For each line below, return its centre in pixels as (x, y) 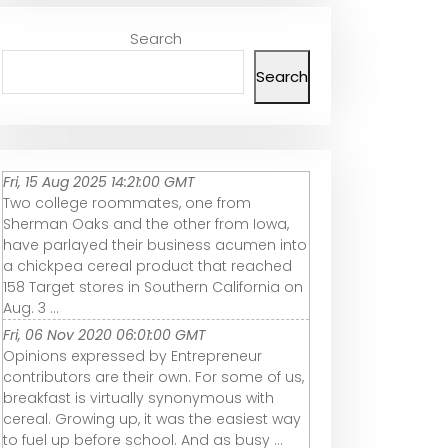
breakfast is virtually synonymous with (138, 398)
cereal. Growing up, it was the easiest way (152, 419)
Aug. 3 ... (31, 308)
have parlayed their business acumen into (155, 245)
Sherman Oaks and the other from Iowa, (146, 224)
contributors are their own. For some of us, (153, 377)
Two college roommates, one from (127, 203)
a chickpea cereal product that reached (147, 266)
